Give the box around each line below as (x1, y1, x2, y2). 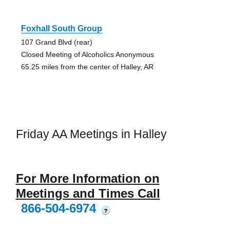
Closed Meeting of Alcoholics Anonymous (21, 50, 154, 59)
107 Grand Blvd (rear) (21, 37, 92, 46)
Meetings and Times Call (15, 186, 160, 201)
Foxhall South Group (21, 24, 102, 33)
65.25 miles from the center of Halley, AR (21, 62, 154, 71)
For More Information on (15, 171, 160, 186)
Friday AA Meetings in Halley (15, 127, 167, 141)
